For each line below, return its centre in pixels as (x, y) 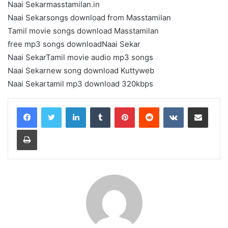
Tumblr (121, 107)
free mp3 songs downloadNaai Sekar (74, 44)
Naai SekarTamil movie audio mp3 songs (80, 57)
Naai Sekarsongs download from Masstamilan (89, 17)
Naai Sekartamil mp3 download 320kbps (80, 83)
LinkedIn (99, 107)
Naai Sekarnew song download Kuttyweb (81, 70)
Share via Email (216, 107)
